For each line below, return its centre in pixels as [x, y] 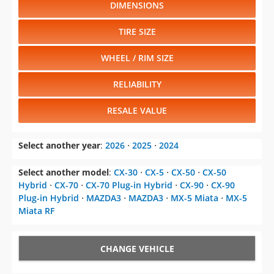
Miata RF [36, 211]
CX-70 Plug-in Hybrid [129, 185]
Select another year [59, 146]
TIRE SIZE [137, 32]
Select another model [64, 172]
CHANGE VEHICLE [137, 249]
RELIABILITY [137, 84]
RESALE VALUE [137, 111]
